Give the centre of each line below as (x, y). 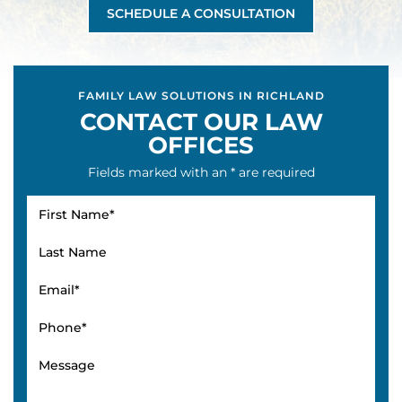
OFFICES (201, 145)
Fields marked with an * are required (201, 172)
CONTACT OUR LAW (201, 122)
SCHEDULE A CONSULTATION (201, 13)
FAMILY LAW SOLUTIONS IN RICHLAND (201, 95)
